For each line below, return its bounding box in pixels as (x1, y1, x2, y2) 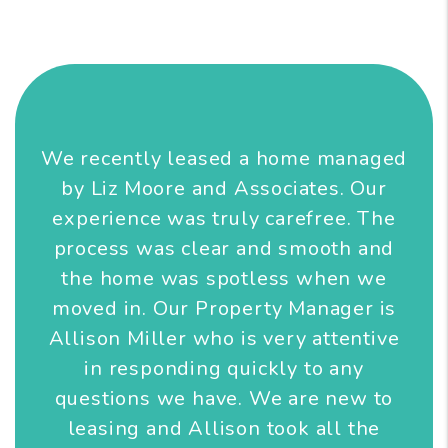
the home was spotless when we (61, 264, 387, 292)
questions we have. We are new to (54, 384, 394, 412)
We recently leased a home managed (40, 144, 408, 172)
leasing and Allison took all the (67, 414, 381, 442)
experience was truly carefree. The (52, 204, 396, 232)
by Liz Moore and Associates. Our (61, 174, 387, 202)
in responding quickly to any (84, 354, 364, 382)
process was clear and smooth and (53, 234, 395, 262)
